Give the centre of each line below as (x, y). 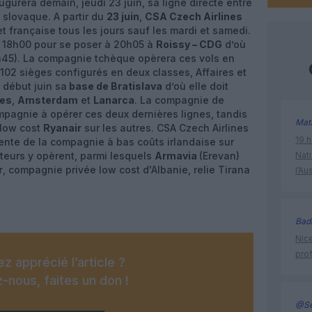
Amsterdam (48, 100)
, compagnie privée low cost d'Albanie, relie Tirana (126, 170)
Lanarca (114, 100)
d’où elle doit (195, 86)
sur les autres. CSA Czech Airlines (165, 128)
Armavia (177, 156)
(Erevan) (219, 156)
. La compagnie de (179, 100)
